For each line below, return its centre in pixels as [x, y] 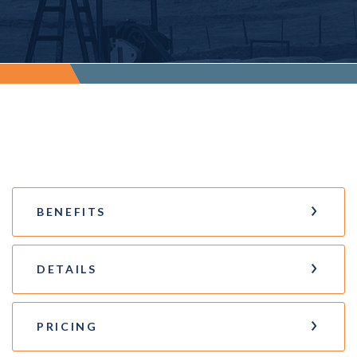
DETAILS [67, 269]
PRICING [67, 326]
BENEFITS [72, 211]
